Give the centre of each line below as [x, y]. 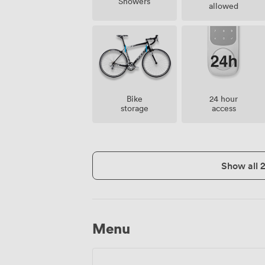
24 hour [224, 99]
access [224, 108]
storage [134, 108]
